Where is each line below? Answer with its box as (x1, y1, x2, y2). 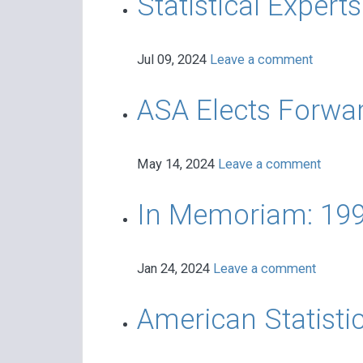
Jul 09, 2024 (136, 52, 210, 68)
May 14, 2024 (136, 156, 218, 173)
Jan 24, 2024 (136, 261, 213, 277)
